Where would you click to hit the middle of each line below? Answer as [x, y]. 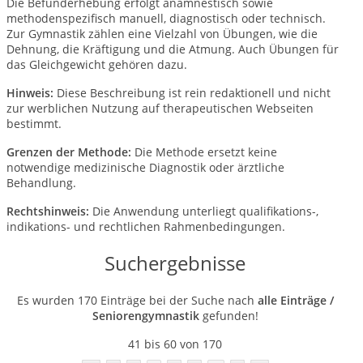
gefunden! [228, 316]
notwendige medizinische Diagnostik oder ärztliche [145, 167]
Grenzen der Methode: [70, 152]
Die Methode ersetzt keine [206, 152]
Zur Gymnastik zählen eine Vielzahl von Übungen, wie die [162, 34]
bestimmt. [34, 124]
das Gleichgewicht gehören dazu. [97, 64]
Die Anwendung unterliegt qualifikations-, [205, 211]
